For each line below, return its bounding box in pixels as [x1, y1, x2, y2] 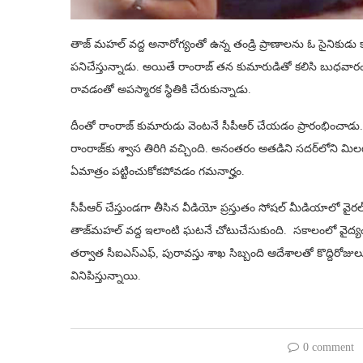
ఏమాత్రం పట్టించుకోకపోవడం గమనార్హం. [70, 165, 245, 178]
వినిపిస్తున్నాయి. [70, 270, 141, 283]
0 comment [302, 341, 354, 354]
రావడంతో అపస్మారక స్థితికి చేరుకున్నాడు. [70, 83, 251, 96]
